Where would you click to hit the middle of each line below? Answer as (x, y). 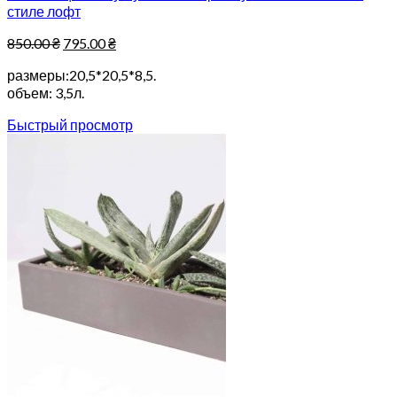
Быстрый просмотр (70, 125)
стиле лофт (44, 11)
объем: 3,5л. (46, 93)
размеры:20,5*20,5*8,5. (82, 75)
